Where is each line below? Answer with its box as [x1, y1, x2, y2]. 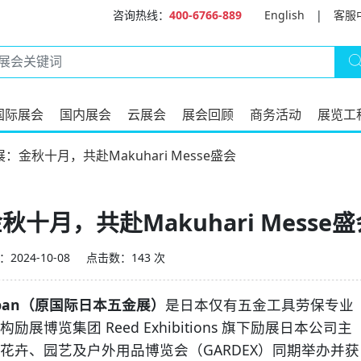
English [264, 7, 305, 23]
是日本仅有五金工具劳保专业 [165, 295, 354, 314]
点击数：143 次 [86, 250, 165, 265]
